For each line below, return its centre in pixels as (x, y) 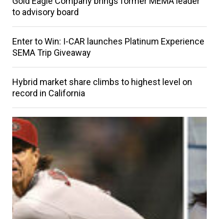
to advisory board (45, 12)
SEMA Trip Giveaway (51, 53)
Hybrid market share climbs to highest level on (102, 82)
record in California (48, 93)
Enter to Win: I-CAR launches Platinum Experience (108, 42)
